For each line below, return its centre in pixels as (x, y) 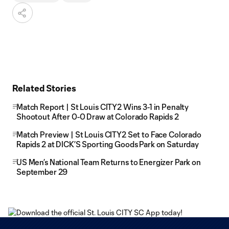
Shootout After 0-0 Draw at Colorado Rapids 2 (98, 117)
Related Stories (44, 88)
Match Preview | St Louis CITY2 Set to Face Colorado (109, 134)
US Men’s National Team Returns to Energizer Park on (109, 162)
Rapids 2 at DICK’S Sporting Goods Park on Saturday (108, 144)
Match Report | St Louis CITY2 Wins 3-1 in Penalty (103, 107)
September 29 (42, 172)
